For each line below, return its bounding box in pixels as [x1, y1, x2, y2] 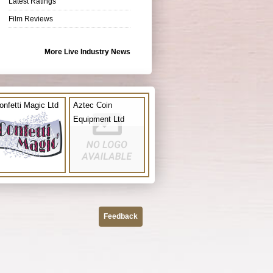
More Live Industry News [44, 47, 130, 56]
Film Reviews [9, 14, 53, 23]
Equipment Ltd [73, 114, 124, 124]
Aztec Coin [73, 100, 112, 110]
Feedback [104, 211, 138, 221]
